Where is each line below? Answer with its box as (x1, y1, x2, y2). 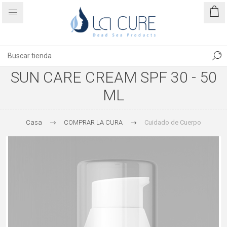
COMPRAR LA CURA (64, 119, 123, 126)
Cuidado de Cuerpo (144, 119, 201, 126)
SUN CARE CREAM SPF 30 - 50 (10, 68, 217, 86)
